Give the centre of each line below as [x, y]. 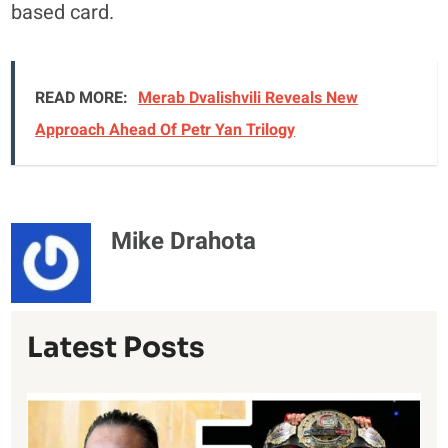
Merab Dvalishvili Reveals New [248, 97]
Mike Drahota [184, 241]
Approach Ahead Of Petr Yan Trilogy [165, 129]
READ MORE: [82, 97]
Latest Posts [116, 347]
